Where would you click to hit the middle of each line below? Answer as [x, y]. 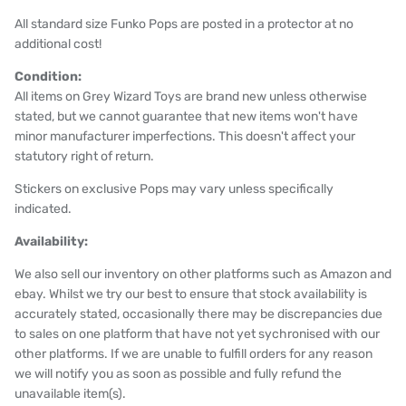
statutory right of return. [84, 156]
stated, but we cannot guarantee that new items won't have [186, 116]
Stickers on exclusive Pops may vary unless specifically [174, 188]
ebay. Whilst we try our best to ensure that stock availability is [191, 294]
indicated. [43, 208]
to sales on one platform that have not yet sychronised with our [197, 333]
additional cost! [58, 43]
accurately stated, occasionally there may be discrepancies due [198, 314]
